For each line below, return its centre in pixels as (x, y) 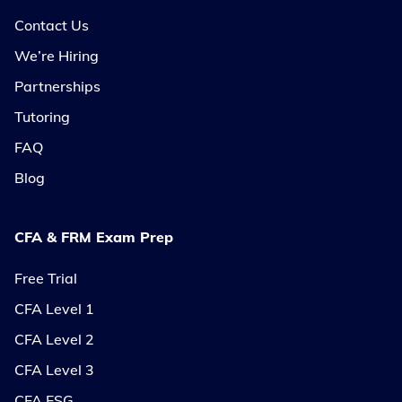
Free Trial (46, 278)
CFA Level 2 (54, 339)
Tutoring (42, 116)
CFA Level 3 (54, 369)
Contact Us (52, 25)
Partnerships (57, 86)
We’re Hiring (57, 55)
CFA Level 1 (54, 308)
